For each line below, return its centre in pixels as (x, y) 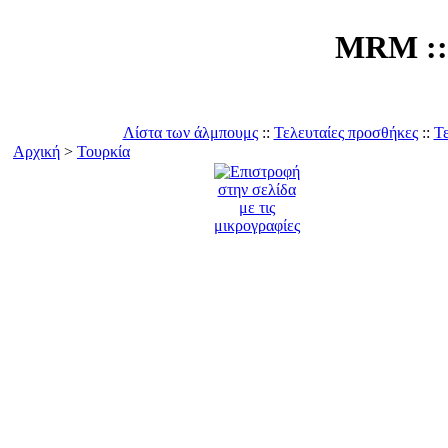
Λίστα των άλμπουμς (190, 132)
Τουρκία (103, 151)
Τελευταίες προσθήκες (345, 132)
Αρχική (36, 151)
